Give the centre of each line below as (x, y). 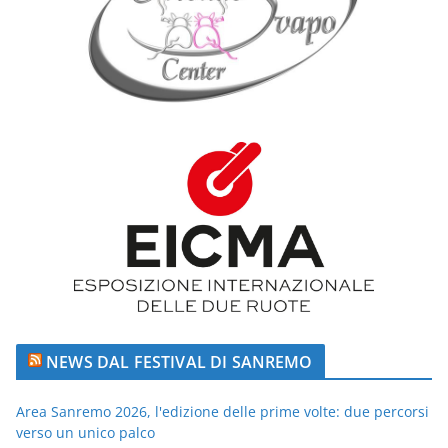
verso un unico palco (85, 432)
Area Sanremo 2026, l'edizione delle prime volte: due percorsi (222, 411)
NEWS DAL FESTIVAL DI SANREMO (179, 361)
